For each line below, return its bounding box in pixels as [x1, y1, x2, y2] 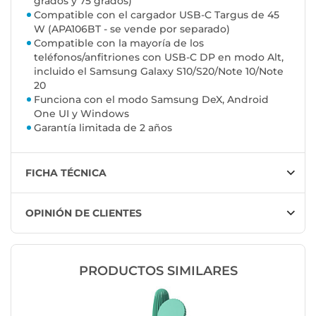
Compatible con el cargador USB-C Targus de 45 [34, 8, 279, 21]
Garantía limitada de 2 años [34, 121, 172, 134]
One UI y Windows [34, 107, 129, 120]
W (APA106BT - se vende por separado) [34, 23, 230, 35]
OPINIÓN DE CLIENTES [25, 207, 142, 219]
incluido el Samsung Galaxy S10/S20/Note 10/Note [34, 65, 284, 78]
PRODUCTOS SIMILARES [78, 263, 238, 279]
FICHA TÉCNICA [25, 166, 107, 179]
